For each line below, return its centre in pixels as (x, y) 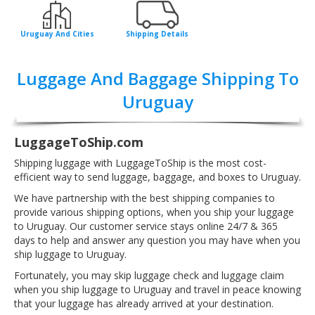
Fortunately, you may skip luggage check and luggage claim (149, 275)
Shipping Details (157, 34)
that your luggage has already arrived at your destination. (144, 303)
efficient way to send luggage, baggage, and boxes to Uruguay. (157, 176)
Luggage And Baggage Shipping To (157, 79)
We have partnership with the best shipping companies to (144, 198)
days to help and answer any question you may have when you (157, 240)
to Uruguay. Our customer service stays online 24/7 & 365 (146, 226)
